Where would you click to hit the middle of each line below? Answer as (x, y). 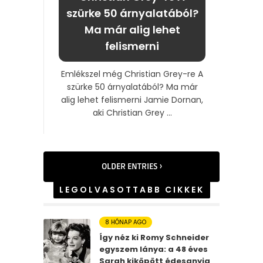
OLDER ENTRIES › (131, 166)
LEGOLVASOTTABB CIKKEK (131, 189)
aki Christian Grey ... (132, 112)
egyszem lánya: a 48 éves (154, 249)
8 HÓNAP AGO (126, 222)
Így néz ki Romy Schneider (154, 237)
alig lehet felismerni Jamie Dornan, (132, 100)
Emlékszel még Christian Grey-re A (132, 74)
